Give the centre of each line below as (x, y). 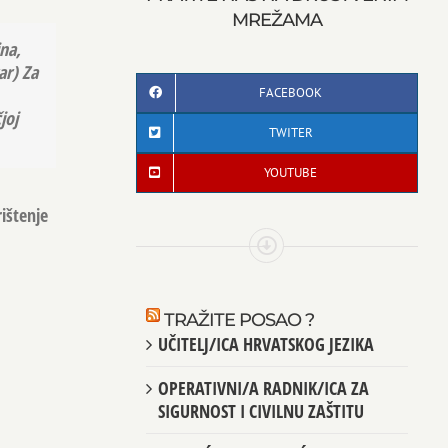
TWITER (290, 132)
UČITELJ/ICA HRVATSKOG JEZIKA (265, 344)
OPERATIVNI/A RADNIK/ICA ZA (263, 388)
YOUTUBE (291, 172)
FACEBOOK (291, 92)
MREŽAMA (276, 19)
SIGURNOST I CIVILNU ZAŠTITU (260, 411)
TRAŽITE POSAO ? (238, 320)
